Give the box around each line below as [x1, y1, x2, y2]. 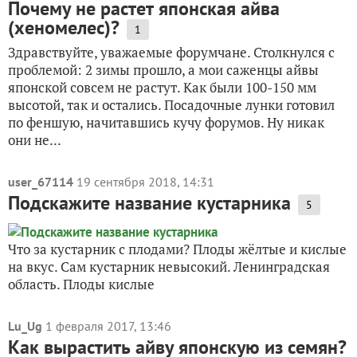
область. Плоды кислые [8, 275, 155, 293]
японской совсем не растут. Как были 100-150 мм [8, 78, 316, 96]
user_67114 [8, 174, 73, 190]
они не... [8, 131, 61, 149]
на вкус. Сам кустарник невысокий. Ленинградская [8, 257, 330, 276]
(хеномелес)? [8, 15, 120, 40]
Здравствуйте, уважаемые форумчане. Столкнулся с [8, 43, 335, 61]
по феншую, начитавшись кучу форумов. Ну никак [8, 113, 324, 131]
